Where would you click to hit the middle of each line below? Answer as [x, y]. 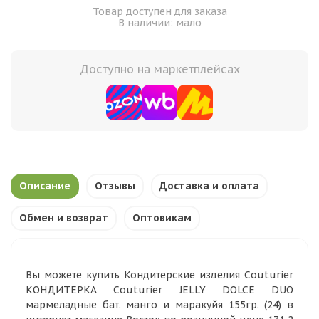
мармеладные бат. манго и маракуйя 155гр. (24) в [159, 305]
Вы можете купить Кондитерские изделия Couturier [159, 275]
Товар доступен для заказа [159, 11]
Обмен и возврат [64, 218]
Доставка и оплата [209, 186]
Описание [45, 186]
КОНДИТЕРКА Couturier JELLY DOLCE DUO [159, 290]
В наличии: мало [159, 23]
